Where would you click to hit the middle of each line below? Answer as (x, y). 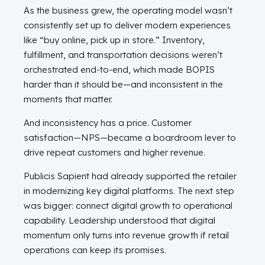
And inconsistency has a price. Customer (108, 123)
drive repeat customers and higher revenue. (114, 153)
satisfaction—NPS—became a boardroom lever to (130, 138)
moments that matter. (68, 99)
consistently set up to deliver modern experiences (127, 25)
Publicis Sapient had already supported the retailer (130, 176)
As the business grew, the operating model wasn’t (128, 11)
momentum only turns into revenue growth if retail (126, 235)
